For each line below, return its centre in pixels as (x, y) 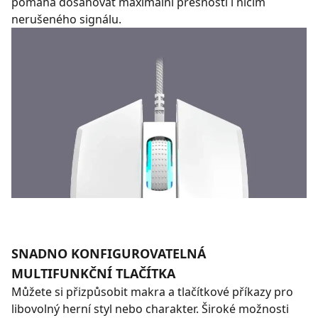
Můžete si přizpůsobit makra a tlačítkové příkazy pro (152, 292)
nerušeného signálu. (66, 19)
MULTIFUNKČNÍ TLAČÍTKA (93, 274)
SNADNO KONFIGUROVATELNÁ (109, 254)
